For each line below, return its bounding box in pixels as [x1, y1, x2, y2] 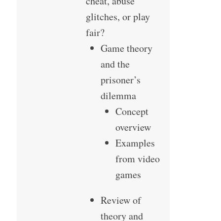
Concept [115, 105, 148, 118]
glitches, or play [85, 10, 150, 24]
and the [100, 57, 130, 71]
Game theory [100, 41, 152, 55]
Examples [115, 136, 155, 150]
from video [115, 152, 160, 166]
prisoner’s [100, 73, 141, 87]
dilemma [100, 89, 136, 103]
